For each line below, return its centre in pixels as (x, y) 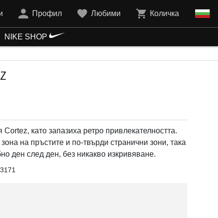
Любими (106, 13)
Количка (164, 13)
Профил (47, 13)
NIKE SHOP (27, 37)
